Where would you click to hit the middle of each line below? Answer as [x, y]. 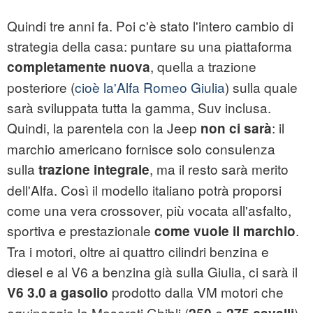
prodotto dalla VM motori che [196, 292]
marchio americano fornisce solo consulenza [141, 149]
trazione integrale [94, 170]
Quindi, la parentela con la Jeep [104, 128]
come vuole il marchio [225, 231]
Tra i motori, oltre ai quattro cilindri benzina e [138, 252]
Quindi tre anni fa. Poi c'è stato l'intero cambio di [150, 26]
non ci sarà [236, 129]
